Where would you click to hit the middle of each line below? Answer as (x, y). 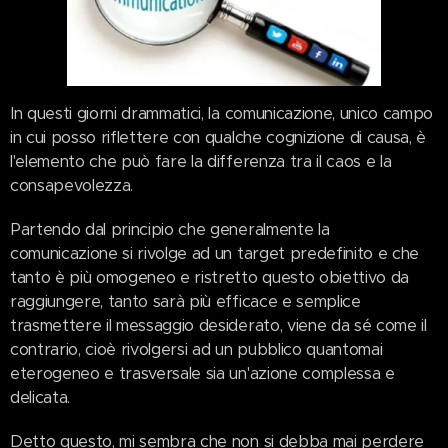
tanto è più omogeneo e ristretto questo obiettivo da (209, 278)
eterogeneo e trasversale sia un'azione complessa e (202, 374)
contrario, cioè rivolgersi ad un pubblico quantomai (196, 350)
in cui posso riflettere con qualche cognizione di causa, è (218, 138)
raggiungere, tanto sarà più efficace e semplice (185, 302)
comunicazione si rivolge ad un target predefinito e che (214, 254)
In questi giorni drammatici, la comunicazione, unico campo (221, 114)
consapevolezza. (72, 186)
